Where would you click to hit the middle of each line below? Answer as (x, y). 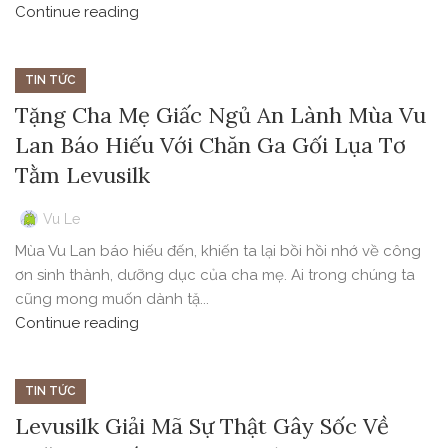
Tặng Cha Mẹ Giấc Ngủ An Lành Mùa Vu (220, 115)
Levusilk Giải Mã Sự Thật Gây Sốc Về (202, 426)
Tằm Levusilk (82, 175)
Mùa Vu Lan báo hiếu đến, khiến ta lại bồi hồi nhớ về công (218, 251)
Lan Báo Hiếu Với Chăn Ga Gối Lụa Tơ (210, 145)
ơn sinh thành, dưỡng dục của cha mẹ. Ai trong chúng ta (215, 275)
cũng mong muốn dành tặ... (112, 299)
